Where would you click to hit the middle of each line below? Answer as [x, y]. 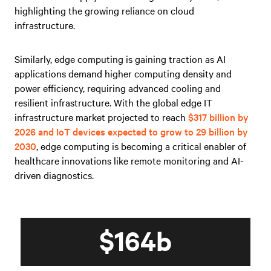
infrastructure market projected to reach [101, 116]
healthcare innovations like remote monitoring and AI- [129, 160]
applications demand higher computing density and [123, 73]
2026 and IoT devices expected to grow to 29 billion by [131, 131]
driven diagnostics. [54, 175]
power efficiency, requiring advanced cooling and [118, 87]
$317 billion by [218, 116]
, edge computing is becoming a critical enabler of [141, 145]
